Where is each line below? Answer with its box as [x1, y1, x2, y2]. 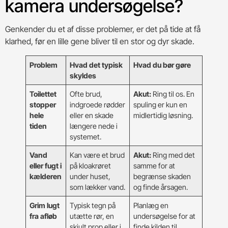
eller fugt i [30, 161, 62, 170]
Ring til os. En [151, 89, 195, 98]
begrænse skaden [133, 172, 191, 181]
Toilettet [30, 89, 57, 98]
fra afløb [30, 211, 58, 220]
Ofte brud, [70, 89, 103, 98]
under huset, [70, 172, 111, 181]
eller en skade [70, 110, 114, 120]
